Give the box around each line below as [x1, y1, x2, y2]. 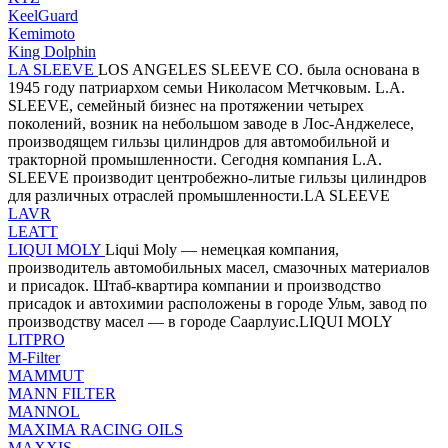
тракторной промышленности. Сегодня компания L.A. [8, 150, 382, 168]
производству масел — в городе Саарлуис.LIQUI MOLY [8, 312, 393, 330]
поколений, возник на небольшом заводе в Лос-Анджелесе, [8, 114, 414, 132]
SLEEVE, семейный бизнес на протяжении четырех [8, 96, 364, 114]
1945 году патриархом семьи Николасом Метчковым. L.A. [8, 78, 405, 96]
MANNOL [8, 402, 80, 420]
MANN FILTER [8, 384, 116, 402]
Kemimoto [8, 24, 75, 42]
